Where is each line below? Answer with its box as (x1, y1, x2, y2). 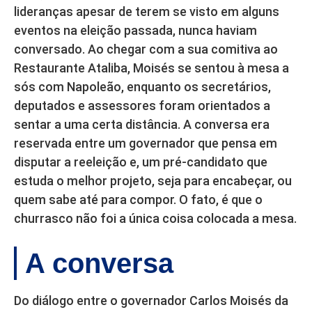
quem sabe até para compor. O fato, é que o (14, 192, 263, 208)
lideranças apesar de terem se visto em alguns (14, 4, 279, 19)
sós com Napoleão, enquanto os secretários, (14, 79, 271, 95)
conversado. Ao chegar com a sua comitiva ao (14, 42, 278, 57)
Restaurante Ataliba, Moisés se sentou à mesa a (14, 61, 289, 76)
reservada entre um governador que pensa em (14, 136, 277, 151)
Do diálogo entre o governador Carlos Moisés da (14, 293, 288, 309)
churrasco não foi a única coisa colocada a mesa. (14, 211, 297, 226)
